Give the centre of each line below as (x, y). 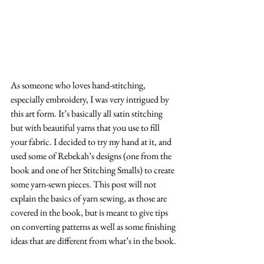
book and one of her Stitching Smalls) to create (93, 170)
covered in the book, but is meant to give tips (90, 213)
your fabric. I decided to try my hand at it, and (92, 142)
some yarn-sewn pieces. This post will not (84, 184)
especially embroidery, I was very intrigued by (91, 100)
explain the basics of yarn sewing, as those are (90, 199)
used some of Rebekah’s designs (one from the (92, 156)
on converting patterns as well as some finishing (94, 227)
